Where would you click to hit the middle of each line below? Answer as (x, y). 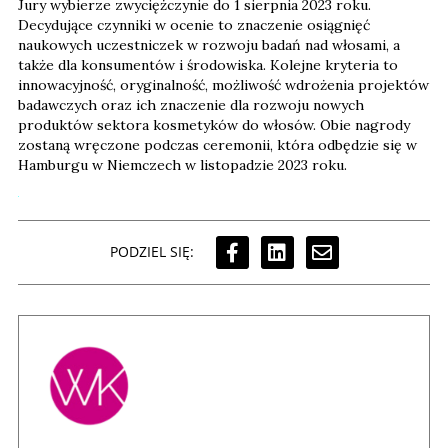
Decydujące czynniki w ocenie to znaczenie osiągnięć (194, 24)
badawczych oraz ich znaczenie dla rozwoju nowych (191, 104)
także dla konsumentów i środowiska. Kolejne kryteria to (208, 64)
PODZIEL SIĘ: (151, 252)
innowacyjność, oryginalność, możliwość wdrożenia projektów (223, 84)
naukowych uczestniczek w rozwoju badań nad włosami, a (209, 44)
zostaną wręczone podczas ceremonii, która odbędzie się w (217, 144)
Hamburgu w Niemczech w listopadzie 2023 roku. (182, 164)
